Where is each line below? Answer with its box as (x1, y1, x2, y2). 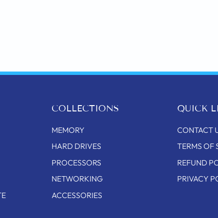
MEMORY (52, 125, 85, 135)
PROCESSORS (52, 157, 102, 167)
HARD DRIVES (52, 141, 102, 151)
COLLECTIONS (52, 103, 119, 114)
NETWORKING (52, 174, 103, 184)
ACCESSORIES (52, 190, 103, 200)
